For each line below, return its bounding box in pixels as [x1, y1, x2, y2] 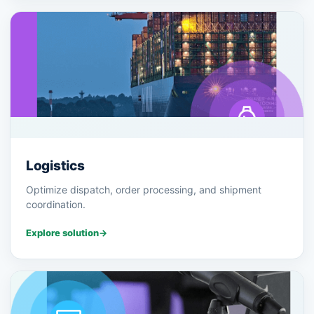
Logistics [26, 158, 85, 175]
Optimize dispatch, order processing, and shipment [26, 184, 261, 196]
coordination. [26, 198, 86, 211]
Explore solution [26, 227, 99, 239]
